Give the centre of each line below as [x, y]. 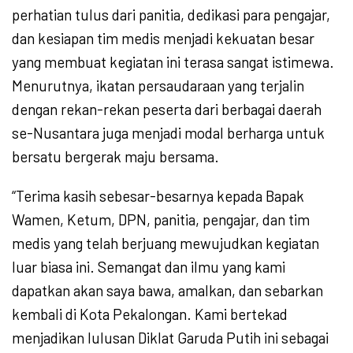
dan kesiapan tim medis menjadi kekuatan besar [163, 38]
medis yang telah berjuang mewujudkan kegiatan [165, 243]
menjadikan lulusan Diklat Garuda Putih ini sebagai [170, 337]
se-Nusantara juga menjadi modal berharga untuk [168, 132]
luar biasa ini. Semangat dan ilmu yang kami [149, 266]
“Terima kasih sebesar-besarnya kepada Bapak [158, 195]
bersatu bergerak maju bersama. [115, 156]
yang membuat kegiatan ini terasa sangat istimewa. [173, 61]
